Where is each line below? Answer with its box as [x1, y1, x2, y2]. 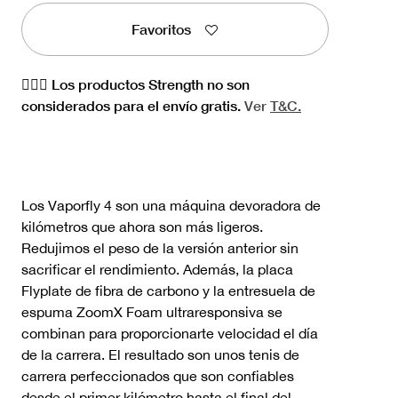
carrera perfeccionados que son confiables [21, 367, 294, 384]
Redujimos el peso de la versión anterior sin [21, 239, 298, 256]
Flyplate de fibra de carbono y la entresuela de [21, 282, 315, 298]
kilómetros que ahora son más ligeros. [21, 218, 263, 235]
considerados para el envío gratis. [21, 96, 244, 114]
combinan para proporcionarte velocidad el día [21, 324, 318, 341]
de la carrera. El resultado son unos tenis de [21, 346, 299, 362]
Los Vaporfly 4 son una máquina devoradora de [21, 196, 321, 213]
